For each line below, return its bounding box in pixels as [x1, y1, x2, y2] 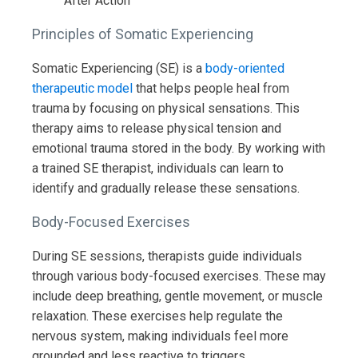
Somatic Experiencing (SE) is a [32, 60, 205, 76]
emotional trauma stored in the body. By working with [32, 140, 325, 156]
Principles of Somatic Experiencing [32, 25, 253, 42]
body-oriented [205, 60, 284, 76]
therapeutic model [32, 80, 133, 96]
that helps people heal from [133, 80, 289, 96]
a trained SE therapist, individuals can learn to [32, 160, 284, 176]
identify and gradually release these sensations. [32, 180, 300, 196]
